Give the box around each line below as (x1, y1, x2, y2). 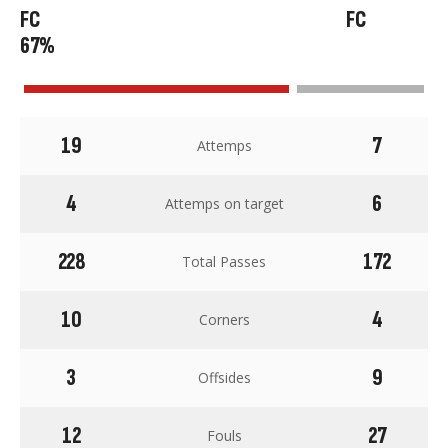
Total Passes (182, 252, 266, 271)
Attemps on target (164, 194, 284, 213)
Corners (198, 310, 250, 329)
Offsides (197, 368, 251, 387)
